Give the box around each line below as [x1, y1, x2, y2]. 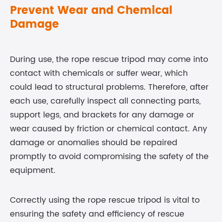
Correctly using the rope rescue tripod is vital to [10, 194, 200, 207]
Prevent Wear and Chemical [10, 1, 172, 20]
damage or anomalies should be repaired [10, 136, 177, 149]
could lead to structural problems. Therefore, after [10, 81, 209, 94]
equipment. [10, 164, 55, 177]
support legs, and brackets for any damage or [10, 109, 194, 121]
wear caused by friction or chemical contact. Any [10, 122, 207, 135]
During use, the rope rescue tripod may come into [10, 53, 208, 66]
